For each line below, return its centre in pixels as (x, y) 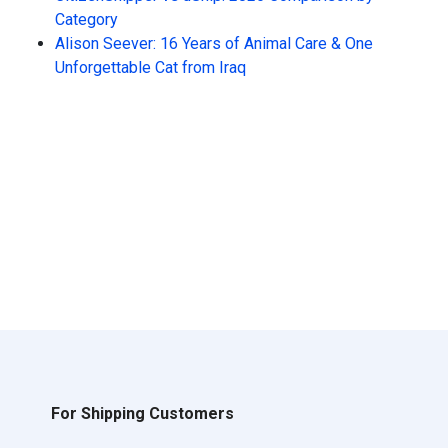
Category (86, 19)
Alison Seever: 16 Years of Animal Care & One (214, 43)
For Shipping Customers (142, 413)
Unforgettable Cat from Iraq (150, 67)
